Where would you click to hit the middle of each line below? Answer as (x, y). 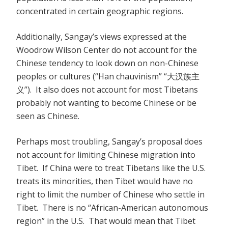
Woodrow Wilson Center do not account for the (107, 50)
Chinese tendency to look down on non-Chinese (107, 63)
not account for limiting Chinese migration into (106, 155)
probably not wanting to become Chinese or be (106, 103)
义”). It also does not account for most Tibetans (107, 90)
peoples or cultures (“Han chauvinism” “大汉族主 (108, 77)
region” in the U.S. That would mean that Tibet (106, 221)
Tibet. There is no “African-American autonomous (112, 208)
